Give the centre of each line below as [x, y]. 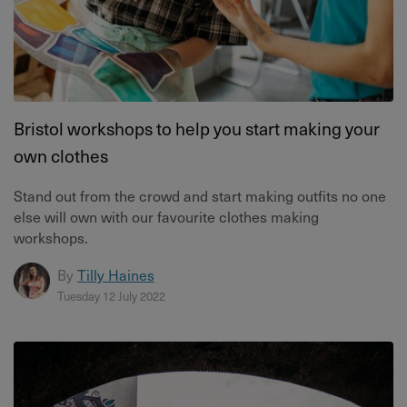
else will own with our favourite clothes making [166, 216]
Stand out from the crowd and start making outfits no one [200, 195]
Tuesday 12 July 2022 [111, 295]
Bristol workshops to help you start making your [197, 128]
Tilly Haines [116, 274]
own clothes [61, 155]
